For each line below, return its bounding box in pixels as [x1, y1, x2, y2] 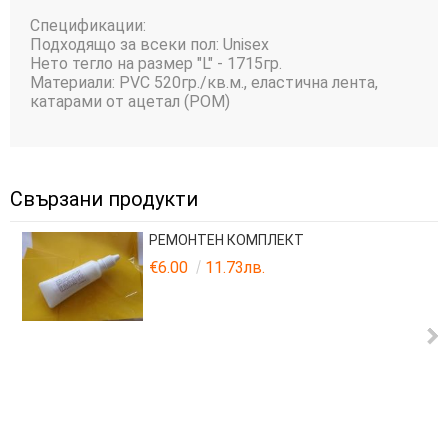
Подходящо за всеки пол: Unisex [30, 35, 269, 55]
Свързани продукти [10, 187, 198, 212]
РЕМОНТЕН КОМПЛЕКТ [149, 232, 305, 249]
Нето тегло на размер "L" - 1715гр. [30, 54, 282, 74]
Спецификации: [30, 16, 146, 36]
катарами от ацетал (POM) [30, 92, 230, 112]
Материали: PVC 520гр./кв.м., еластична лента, [30, 73, 378, 93]
